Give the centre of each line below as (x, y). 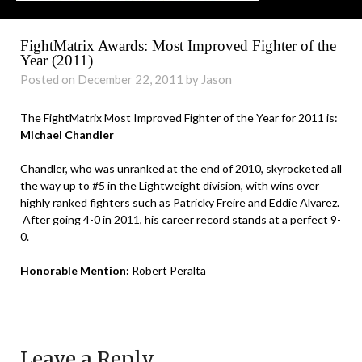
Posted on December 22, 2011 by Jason (126, 79)
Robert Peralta (169, 270)
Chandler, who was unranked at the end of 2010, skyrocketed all (181, 168)
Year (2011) (57, 60)
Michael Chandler (67, 134)
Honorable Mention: (76, 270)
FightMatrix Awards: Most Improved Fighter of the (178, 45)
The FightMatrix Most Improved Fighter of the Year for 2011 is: (179, 117)
